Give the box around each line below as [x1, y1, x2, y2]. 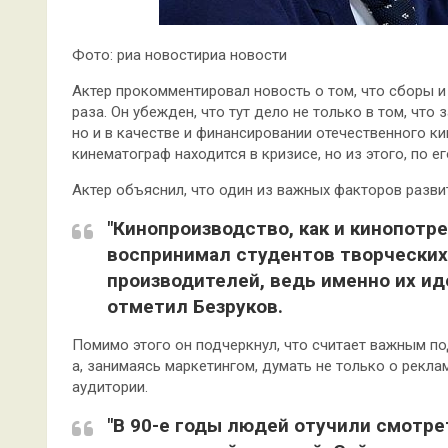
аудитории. [72, 378, 148, 396]
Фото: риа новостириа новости [72, 46, 287, 64]
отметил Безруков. [107, 295, 283, 318]
